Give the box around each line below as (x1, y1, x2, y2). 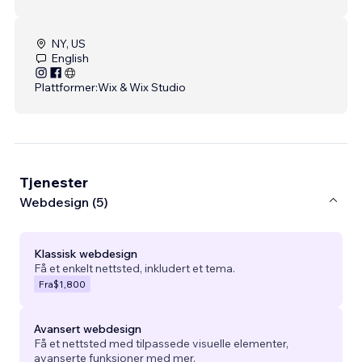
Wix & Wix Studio (98, 79, 186, 95)
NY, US (51, 36, 86, 51)
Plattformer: (34, 79, 98, 95)
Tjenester (19, 172, 88, 192)
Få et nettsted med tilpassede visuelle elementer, (34, 335, 288, 351)
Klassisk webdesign (34, 246, 137, 261)
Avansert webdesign (34, 321, 141, 336)
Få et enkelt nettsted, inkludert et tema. (34, 260, 235, 276)
